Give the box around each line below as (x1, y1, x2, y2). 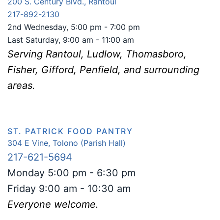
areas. (7, 80, 35, 91)
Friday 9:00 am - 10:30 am (7, 183, 131, 194)
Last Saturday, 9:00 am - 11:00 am (7, 35, 134, 45)
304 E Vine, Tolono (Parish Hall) (7, 138, 126, 148)
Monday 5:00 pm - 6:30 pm (7, 167, 136, 179)
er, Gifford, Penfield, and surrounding (27, 64, 199, 76)
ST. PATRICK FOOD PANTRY (7, 126, 133, 136)
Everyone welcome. (7, 198, 99, 210)
